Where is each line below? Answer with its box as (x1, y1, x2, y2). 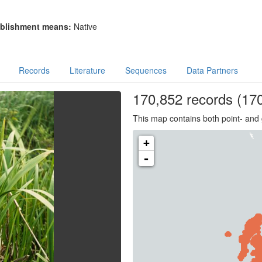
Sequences (125, 64, 167, 76)
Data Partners (186, 64, 238, 76)
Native (73, 20, 97, 32)
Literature (69, 64, 105, 76)
